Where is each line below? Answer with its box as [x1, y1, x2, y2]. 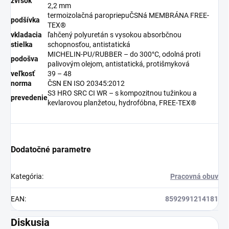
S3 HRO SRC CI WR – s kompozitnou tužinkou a [48, 88, 197, 97]
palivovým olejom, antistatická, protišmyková [48, 59, 190, 68]
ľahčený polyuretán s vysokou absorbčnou [48, 30, 181, 39]
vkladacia [11, 30, 42, 39]
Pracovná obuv [170, 172, 218, 180]
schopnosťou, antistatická [48, 40, 130, 49]
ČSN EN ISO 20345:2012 [48, 79, 125, 87]
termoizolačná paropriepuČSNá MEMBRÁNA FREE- [48, 11, 209, 19]
